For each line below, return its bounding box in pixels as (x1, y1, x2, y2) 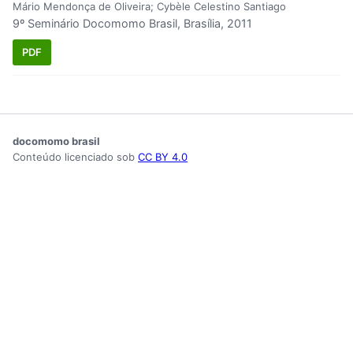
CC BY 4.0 (138, 150, 188, 163)
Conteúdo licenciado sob (13, 150, 138, 163)
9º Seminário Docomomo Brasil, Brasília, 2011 (13, 17, 252, 31)
